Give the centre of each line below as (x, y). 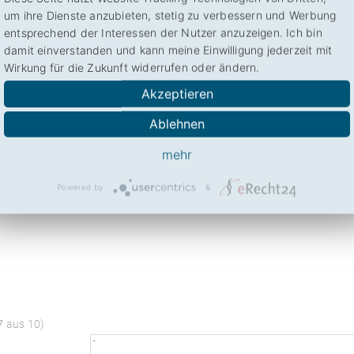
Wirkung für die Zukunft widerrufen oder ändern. (132, 67)
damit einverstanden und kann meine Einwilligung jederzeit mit (168, 50)
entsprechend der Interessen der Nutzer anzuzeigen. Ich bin (163, 32)
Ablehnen (177, 124)
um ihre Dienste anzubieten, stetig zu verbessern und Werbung (170, 15)
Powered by (80, 187)
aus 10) (24, 324)
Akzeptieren (177, 94)
